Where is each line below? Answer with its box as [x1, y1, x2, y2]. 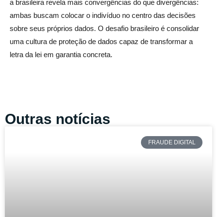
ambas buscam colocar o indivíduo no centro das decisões [10, 11, 196, 19]
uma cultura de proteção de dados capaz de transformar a [10, 37, 193, 46]
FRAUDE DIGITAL [148, 139, 196, 146]
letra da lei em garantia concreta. [10, 50, 112, 59]
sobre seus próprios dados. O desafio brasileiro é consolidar [10, 24, 199, 32]
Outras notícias [5, 110, 110, 127]
